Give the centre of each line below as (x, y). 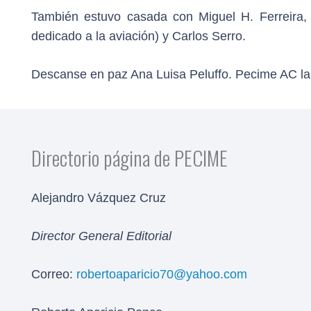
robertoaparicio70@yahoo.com (162, 274)
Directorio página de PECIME (129, 157)
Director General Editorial (101, 236)
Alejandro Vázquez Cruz (99, 198)
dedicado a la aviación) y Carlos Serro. (138, 36)
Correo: (54, 274)
